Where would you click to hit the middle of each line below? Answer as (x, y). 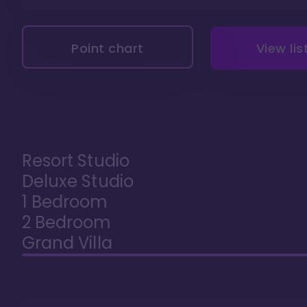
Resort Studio (76, 160)
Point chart (108, 48)
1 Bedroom (65, 201)
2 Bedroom (67, 222)
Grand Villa (67, 243)
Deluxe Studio (78, 181)
